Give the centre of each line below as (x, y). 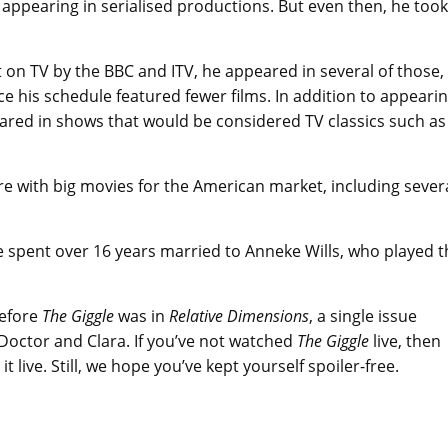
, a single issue (363, 315)
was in (141, 315)
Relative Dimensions (239, 315)
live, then (405, 340)
